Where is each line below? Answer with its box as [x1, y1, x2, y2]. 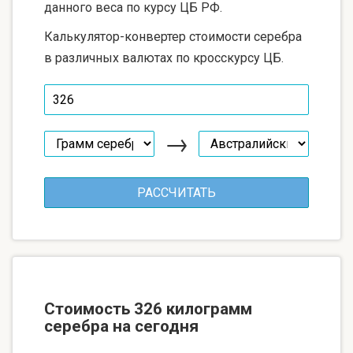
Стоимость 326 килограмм [44, 299, 252, 318]
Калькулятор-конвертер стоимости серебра [44, 28, 302, 44]
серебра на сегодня [44, 316, 199, 336]
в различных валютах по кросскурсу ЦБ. [44, 50, 284, 65]
